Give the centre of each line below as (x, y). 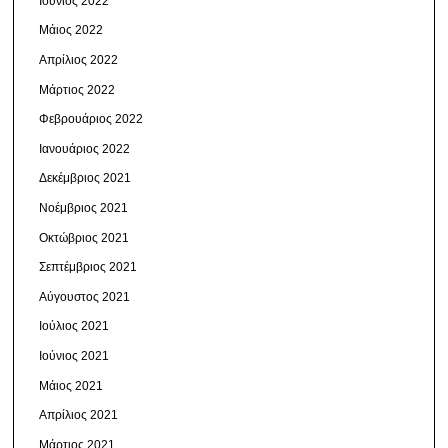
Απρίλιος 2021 (79, 415)
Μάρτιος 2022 (77, 89)
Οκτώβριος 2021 (84, 237)
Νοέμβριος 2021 (84, 207)
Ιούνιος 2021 (74, 355)
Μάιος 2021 (71, 385)
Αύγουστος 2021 (85, 296)
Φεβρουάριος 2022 (91, 119)
